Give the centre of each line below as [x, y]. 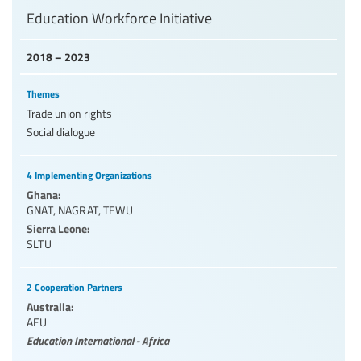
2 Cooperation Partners [75, 287]
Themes [43, 93]
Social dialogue [61, 131]
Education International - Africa [98, 340]
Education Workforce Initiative [119, 17]
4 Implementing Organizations [89, 175]
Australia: [50, 306]
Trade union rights [69, 113]
